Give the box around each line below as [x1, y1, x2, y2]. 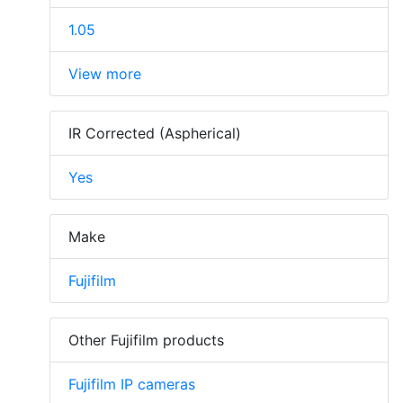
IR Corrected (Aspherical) [68, 124, 241, 143]
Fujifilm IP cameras [68, 375, 195, 394]
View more [68, 65, 141, 84]
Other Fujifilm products [68, 331, 224, 350]
